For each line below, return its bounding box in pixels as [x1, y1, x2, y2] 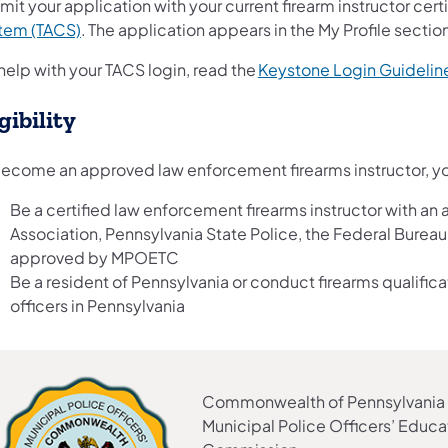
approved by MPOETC [10, 247, 179, 269]
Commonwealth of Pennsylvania [201, 391, 445, 413]
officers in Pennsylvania [10, 295, 185, 317]
